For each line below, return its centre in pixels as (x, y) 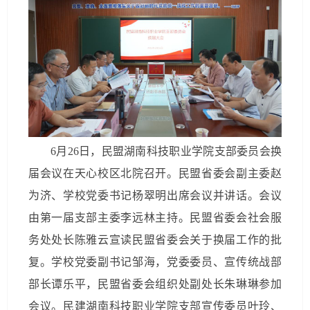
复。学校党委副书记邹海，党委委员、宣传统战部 (155, 262)
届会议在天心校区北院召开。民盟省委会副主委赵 (155, 174)
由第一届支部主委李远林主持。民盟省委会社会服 (155, 218)
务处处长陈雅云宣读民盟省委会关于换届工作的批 (155, 240)
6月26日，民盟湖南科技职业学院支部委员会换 (166, 152)
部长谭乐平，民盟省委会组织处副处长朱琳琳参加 (155, 284)
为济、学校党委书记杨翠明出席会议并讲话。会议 (155, 196)
